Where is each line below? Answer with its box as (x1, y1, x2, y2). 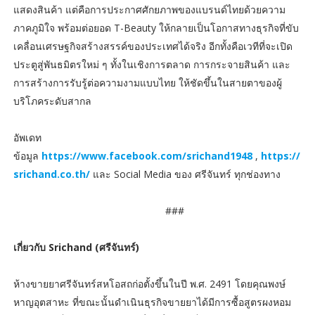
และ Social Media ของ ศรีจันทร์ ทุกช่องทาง (89, 167, 281, 181)
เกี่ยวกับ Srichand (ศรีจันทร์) (13, 240, 139, 254)
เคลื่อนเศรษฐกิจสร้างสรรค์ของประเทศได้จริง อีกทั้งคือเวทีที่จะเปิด (13, 39, 292, 53)
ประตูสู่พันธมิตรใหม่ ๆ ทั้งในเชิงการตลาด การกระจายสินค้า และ (13, 57, 290, 71)
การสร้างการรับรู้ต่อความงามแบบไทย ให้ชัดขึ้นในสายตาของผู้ (13, 75, 282, 89)
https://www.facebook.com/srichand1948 (41, 148, 252, 162)
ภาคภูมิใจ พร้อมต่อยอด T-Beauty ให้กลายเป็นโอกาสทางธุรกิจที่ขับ (13, 20, 299, 34)
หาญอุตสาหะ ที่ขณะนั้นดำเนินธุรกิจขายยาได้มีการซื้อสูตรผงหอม (13, 295, 291, 309)
